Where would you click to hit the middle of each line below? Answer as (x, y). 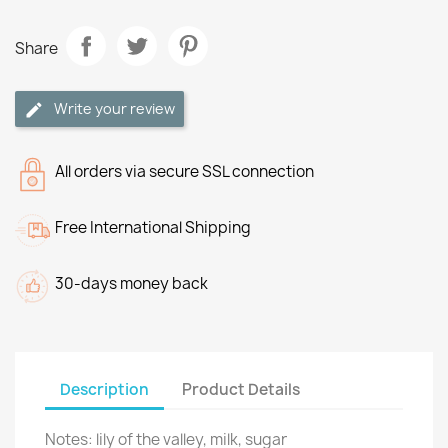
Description (104, 389)
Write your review (114, 108)
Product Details (241, 389)
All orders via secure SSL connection (184, 171)
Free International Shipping (153, 227)
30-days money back (131, 283)
